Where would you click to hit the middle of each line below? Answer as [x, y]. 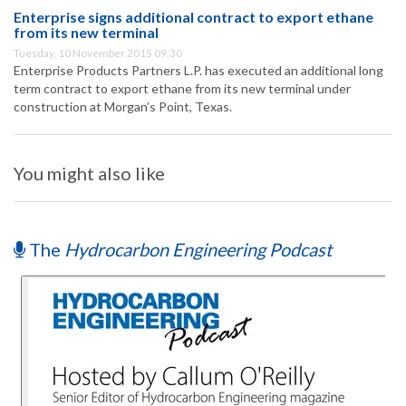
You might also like [89, 174]
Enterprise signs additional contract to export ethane [193, 17]
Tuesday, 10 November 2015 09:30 [98, 53]
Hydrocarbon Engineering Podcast [198, 250]
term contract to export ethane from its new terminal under [182, 89]
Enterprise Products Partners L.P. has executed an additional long [198, 71]
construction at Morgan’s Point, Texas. [123, 107]
